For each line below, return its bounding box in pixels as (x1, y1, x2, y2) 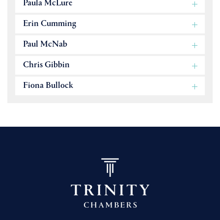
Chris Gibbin (23, 61, 70, 70)
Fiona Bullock (23, 82, 73, 91)
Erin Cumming (23, 20, 76, 29)
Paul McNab (23, 40, 67, 50)
